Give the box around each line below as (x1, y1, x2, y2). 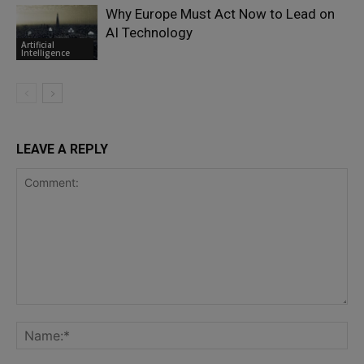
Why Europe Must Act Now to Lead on (106, 5, 335, 22)
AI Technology (106, 24, 193, 41)
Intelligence (21, 47, 70, 59)
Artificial (21, 39, 54, 51)
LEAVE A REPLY (16, 141, 108, 157)
